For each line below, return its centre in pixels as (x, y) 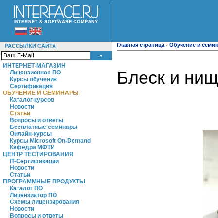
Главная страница (141, 45)
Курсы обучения (33, 79)
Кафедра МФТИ (32, 147)
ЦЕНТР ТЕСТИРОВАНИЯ (38, 154)
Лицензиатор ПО (33, 195)
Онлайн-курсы (31, 134)
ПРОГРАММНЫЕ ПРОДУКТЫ (44, 182)
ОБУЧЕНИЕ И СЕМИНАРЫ (41, 93)
